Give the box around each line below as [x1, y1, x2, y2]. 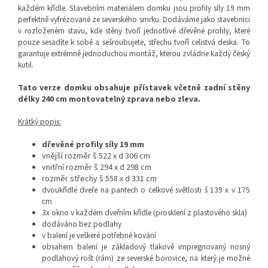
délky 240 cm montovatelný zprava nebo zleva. [18, 93, 200, 106]
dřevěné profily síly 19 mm [42, 139, 144, 151]
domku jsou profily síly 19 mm [147, 2, 251, 14]
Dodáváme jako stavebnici [162, 14, 251, 26]
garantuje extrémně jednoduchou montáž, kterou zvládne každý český [18, 48, 250, 60]
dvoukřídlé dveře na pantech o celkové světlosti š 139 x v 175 [42, 184, 250, 196]
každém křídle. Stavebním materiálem [18, 2, 147, 14]
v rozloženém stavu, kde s [18, 25, 109, 37]
